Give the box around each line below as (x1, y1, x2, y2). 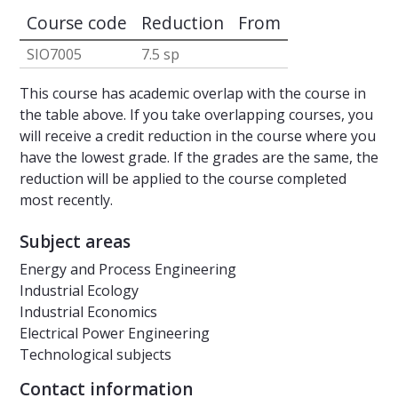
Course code (27, 11, 127, 36)
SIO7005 (27, 44, 82, 65)
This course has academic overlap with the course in (20, 84, 366, 104)
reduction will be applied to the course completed (20, 169, 346, 189)
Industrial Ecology (20, 281, 139, 301)
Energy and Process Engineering (20, 259, 236, 280)
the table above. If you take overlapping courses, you (20, 105, 373, 125)
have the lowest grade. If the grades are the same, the (20, 147, 378, 168)
